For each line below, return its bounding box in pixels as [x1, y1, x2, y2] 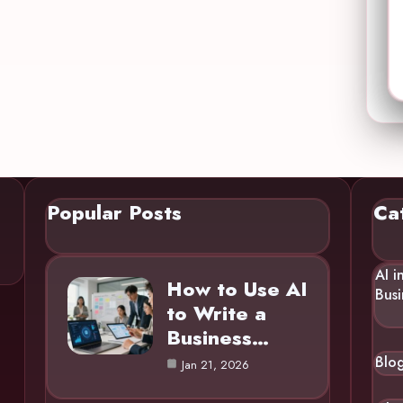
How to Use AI [166, 273, 308, 303]
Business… [166, 322, 269, 352]
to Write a [166, 298, 266, 327]
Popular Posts [46, 197, 182, 227]
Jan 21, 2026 [181, 355, 249, 373]
